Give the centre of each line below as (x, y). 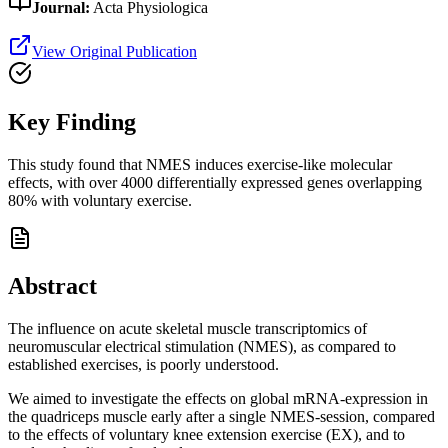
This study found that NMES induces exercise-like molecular (200, 164)
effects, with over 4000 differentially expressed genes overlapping (215, 182)
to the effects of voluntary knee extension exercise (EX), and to (206, 435)
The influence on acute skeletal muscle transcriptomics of (187, 329)
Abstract (52, 286)
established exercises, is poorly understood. (143, 365)
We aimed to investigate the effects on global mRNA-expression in (218, 399)
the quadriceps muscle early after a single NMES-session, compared (221, 417)
